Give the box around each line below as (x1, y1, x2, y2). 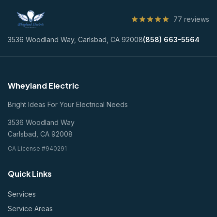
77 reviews (173, 15, 209, 23)
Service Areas (8, 204, 53, 213)
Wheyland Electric (8, 80, 79, 91)
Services (8, 190, 36, 198)
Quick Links (8, 169, 52, 179)
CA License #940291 (8, 145, 67, 152)
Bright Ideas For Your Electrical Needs (8, 100, 128, 108)
